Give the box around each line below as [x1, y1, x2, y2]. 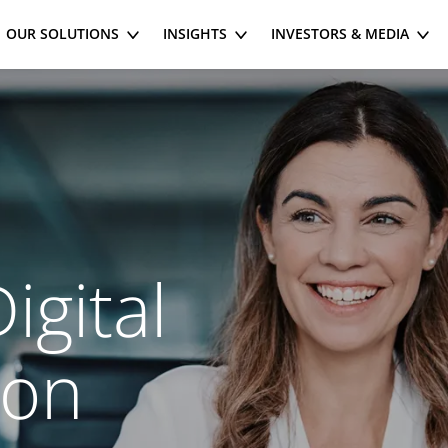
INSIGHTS [163, 24, 227, 43]
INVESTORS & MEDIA [271, 24, 409, 43]
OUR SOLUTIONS [6, 24, 119, 43]
